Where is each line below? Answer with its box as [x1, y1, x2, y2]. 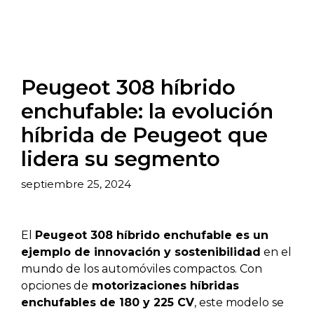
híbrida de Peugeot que [21, 123, 268, 148]
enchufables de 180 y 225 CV [21, 295, 194, 309]
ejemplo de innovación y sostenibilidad [21, 245, 261, 259]
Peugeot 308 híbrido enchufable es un [35, 228, 268, 242]
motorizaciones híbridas [88, 278, 239, 292]
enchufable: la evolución [21, 99, 273, 124]
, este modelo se [194, 295, 284, 309]
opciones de [21, 278, 88, 292]
